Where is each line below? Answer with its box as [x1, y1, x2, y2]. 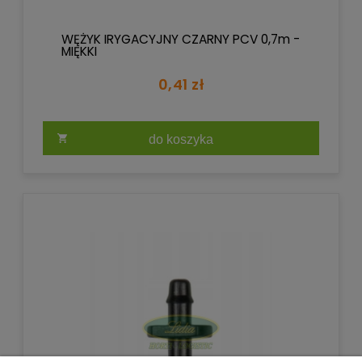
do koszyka [149, 132, 213, 147]
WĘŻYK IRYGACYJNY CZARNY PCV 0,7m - [61, 30, 301, 48]
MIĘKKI [61, 42, 98, 60]
